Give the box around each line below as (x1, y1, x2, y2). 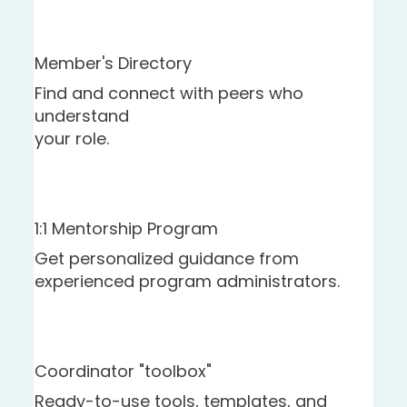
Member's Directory (34, 52, 192, 74)
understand (34, 104, 129, 127)
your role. (34, 127, 109, 150)
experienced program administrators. (34, 270, 340, 293)
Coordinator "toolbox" (34, 360, 212, 382)
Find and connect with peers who (34, 82, 303, 104)
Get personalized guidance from (34, 247, 299, 270)
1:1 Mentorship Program (34, 217, 218, 240)
